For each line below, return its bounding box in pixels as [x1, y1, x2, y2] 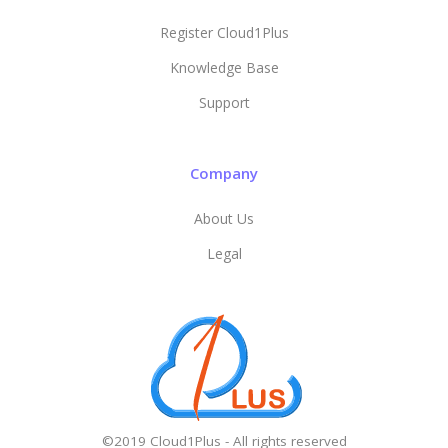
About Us [194, 209, 254, 229]
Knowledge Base [169, 58, 279, 78]
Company [190, 163, 258, 184]
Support [198, 93, 250, 113]
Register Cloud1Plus [159, 23, 289, 43]
